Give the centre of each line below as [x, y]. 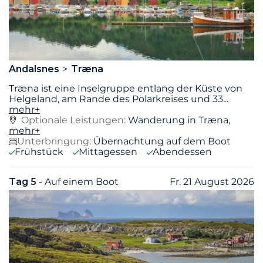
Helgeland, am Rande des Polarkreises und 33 [116, 99]
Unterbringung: [54, 141]
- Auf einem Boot [79, 182]
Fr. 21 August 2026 [212, 182]
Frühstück [39, 152]
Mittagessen [108, 152]
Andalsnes [35, 69]
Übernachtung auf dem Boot [162, 141]
